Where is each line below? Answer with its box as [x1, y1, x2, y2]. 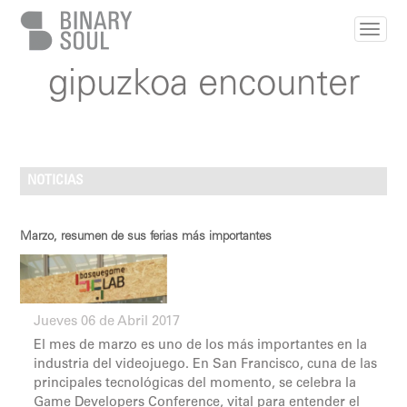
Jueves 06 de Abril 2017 [34, 314, 181, 329]
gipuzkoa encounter [47, 68, 360, 104]
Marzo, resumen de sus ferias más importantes [20, 231, 273, 244]
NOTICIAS [27, 174, 84, 188]
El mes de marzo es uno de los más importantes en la [34, 339, 368, 352]
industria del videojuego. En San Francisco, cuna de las [34, 358, 378, 372]
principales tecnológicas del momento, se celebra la [34, 377, 357, 391]
